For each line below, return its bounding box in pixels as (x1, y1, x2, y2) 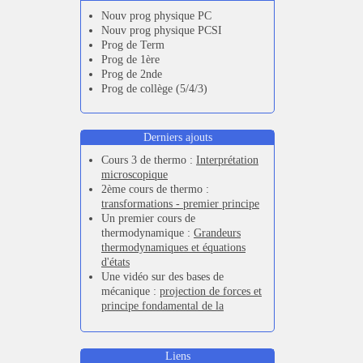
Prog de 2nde (101, 67, 162, 80)
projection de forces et (160, 284, 262, 297)
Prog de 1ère (101, 53, 160, 66)
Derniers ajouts (143, 130, 212, 143)
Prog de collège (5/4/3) (101, 82, 207, 95)
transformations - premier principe (101, 197, 259, 210)
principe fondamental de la (101, 299, 224, 312)
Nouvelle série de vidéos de (101, 343, 227, 356)
